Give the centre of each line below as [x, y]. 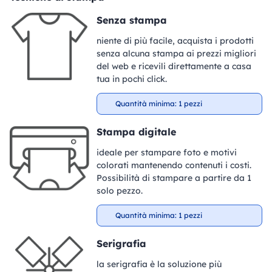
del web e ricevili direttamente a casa [174, 66]
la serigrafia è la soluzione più [159, 264]
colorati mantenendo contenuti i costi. [174, 165]
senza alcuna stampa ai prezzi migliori [176, 54]
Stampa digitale [136, 132]
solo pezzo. [119, 191]
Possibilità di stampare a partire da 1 [174, 178]
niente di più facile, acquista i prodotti [175, 41]
